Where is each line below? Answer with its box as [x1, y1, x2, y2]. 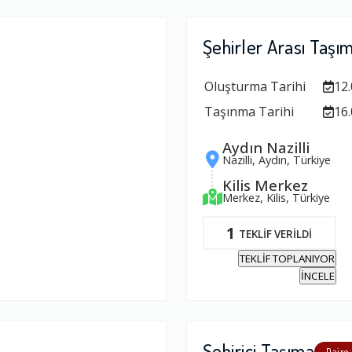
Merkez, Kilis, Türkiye [222, 190, 330, 205]
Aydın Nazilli [222, 137, 310, 157]
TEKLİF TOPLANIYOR [239, 251, 335, 266]
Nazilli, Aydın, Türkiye [222, 152, 331, 167]
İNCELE [300, 269, 335, 283]
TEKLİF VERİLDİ [239, 226, 312, 241]
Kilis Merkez [222, 175, 308, 195]
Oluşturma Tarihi [203, 78, 306, 95]
